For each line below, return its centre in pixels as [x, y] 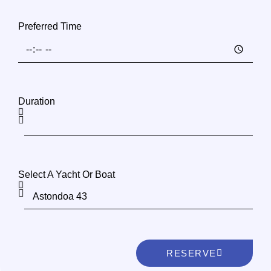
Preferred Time [50, 26]
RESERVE [191, 253]
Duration [37, 101]
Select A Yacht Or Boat [67, 174]
